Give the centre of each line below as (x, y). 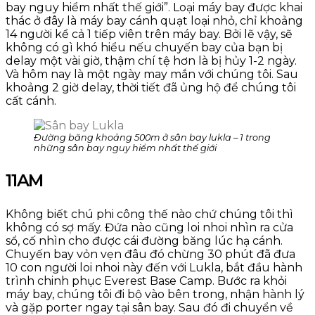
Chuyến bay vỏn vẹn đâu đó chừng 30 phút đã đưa (150, 254)
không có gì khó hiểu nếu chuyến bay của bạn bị (144, 47)
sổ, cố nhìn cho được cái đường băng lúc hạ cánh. (144, 240)
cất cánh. (31, 101)
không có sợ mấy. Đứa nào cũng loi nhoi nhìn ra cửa (149, 227)
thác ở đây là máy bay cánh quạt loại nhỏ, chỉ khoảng (154, 20)
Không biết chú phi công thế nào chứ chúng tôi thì (149, 214)
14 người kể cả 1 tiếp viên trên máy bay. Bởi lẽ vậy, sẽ (149, 34)
